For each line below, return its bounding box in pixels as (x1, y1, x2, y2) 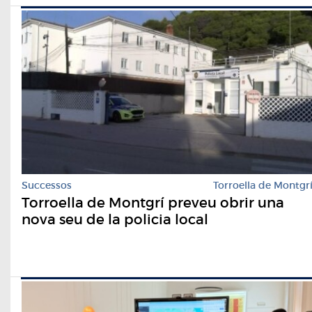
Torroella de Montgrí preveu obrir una (22, 194, 284, 211)
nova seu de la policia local (22, 210, 208, 228)
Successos (22, 178, 72, 192)
